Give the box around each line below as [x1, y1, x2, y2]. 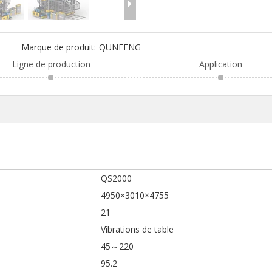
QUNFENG [99, 41, 141, 53]
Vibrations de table [101, 223, 174, 235]
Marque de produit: [21, 41, 97, 53]
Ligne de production [12, 58, 90, 70]
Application [199, 58, 243, 70]
